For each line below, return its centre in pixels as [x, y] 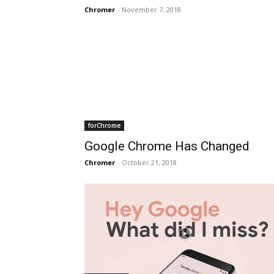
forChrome [104, 125]
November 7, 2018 [151, 9]
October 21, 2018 [149, 162]
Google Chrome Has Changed [167, 146]
